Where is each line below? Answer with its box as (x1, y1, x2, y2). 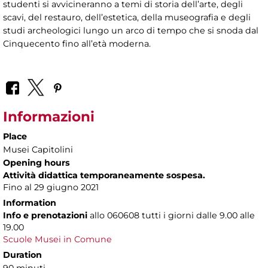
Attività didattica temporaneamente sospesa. (3, 170, 205, 181)
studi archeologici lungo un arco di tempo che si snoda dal (3, 25, 258, 36)
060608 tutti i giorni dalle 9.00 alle (107, 210, 255, 221)
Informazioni (3, 108, 95, 126)
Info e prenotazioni (3, 210, 90, 221)
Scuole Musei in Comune (3, 234, 112, 245)
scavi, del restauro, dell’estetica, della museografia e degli (3, 11, 251, 23)
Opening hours (3, 157, 70, 169)
